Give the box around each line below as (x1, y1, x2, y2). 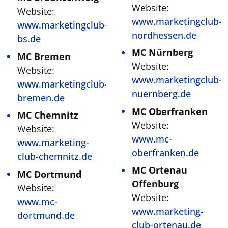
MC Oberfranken (132, 105, 208, 118)
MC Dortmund (17, 167, 81, 180)
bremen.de (17, 91, 65, 104)
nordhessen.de (132, 28, 196, 41)
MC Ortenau (132, 164, 187, 176)
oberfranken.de (132, 146, 199, 159)
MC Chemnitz (17, 109, 78, 121)
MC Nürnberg (132, 46, 193, 59)
